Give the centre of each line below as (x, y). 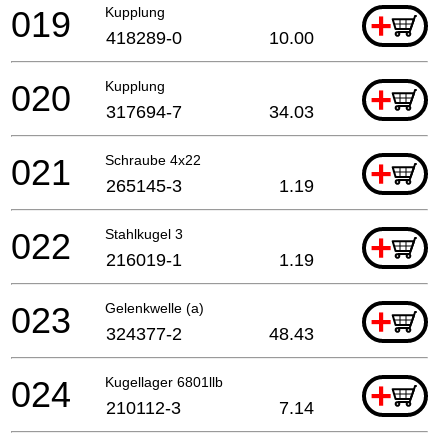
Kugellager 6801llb (164, 381)
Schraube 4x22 (153, 159)
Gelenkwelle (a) (154, 307)
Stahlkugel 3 (144, 233)
